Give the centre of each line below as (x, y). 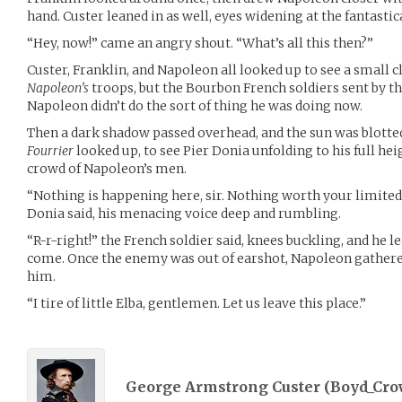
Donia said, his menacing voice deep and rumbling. (184, 214)
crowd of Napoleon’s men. (107, 169)
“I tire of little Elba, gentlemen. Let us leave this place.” (197, 304)
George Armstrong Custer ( (228, 386)
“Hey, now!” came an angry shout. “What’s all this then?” (200, 44)
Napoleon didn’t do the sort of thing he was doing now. (195, 106)
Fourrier (50, 151)
